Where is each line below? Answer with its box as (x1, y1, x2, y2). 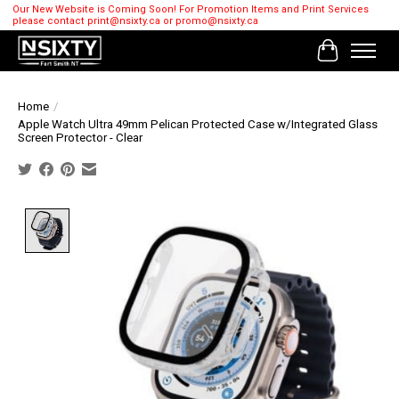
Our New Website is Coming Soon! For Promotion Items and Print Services (12, 4, 369, 16)
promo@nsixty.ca (175, 15, 258, 28)
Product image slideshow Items (77, 208, 277, 226)
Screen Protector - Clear (18, 131, 142, 145)
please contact (12, 15, 87, 28)
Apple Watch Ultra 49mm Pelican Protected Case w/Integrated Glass (18, 118, 378, 132)
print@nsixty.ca (86, 15, 160, 28)
